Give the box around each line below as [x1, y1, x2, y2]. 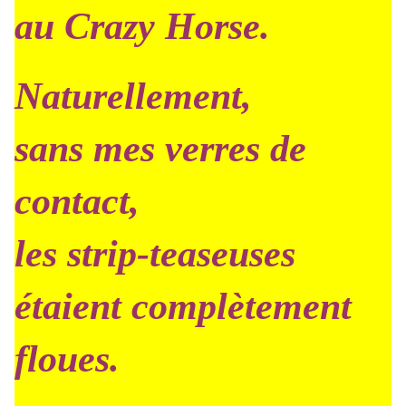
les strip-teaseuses [14, 233, 295, 275]
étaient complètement [14, 285, 352, 327]
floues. [14, 338, 120, 380]
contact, [14, 180, 140, 222]
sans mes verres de [14, 128, 306, 169]
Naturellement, [14, 75, 252, 117]
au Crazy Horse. [14, 5, 270, 47]
